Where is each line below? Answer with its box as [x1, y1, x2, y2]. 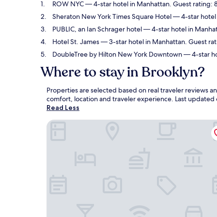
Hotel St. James [52, 37, 99, 46]
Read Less [46, 103, 79, 112]
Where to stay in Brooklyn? [41, 63, 205, 81]
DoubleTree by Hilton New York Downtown [52, 50, 182, 59]
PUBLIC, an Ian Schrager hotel [52, 25, 142, 33]
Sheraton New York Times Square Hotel [52, 12, 171, 21]
